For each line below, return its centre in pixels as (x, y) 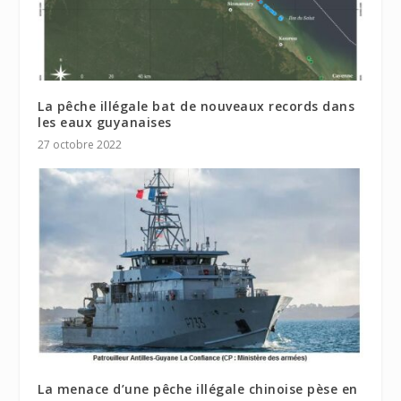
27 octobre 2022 (80, 144)
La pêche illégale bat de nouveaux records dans (196, 106)
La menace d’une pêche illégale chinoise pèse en (198, 388)
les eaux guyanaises (105, 122)
